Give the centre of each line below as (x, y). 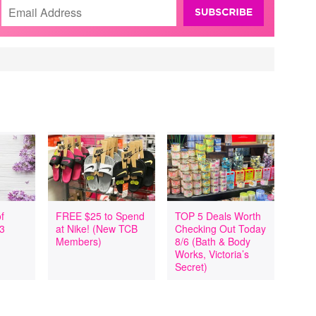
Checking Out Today (221, 229)
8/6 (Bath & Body (213, 241)
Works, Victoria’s (212, 254)
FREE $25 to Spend (100, 216)
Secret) (192, 267)
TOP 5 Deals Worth (218, 216)
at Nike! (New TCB (96, 229)
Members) (78, 241)
